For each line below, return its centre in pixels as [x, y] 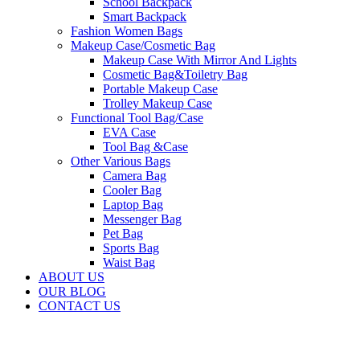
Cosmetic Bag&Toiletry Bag [175, 74]
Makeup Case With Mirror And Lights [200, 59]
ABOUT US [72, 276]
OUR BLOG [72, 291]
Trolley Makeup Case [157, 103]
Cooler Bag [132, 190]
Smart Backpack [145, 16]
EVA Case [129, 132]
